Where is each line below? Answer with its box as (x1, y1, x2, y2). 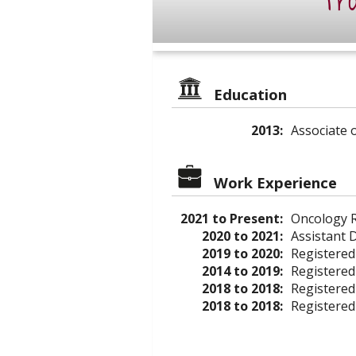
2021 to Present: (180, 210, 283, 227)
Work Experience (214, 172, 337, 192)
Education (214, 84, 287, 104)
